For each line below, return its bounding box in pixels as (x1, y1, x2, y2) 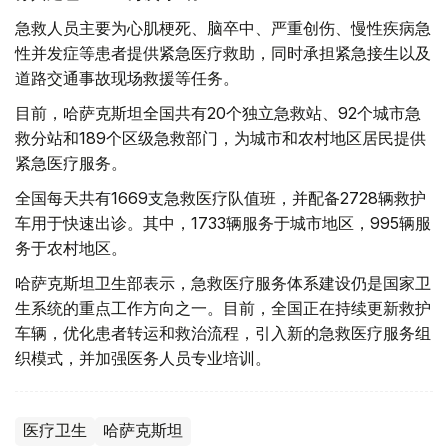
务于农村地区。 (15, 238, 127, 259)
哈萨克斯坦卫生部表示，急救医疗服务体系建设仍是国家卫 (15, 273, 431, 294)
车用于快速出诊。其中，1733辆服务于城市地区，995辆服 (15, 213, 431, 234)
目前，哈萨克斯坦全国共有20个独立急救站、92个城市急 (15, 103, 421, 124)
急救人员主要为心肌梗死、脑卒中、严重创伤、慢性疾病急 (15, 18, 431, 39)
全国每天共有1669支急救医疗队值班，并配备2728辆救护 (15, 188, 426, 209)
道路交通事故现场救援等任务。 (15, 68, 239, 89)
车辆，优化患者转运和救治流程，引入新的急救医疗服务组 (15, 323, 431, 344)
